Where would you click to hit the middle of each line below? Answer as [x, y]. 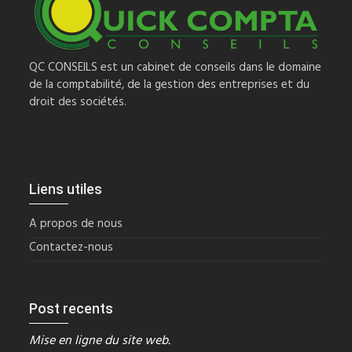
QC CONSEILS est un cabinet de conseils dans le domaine [176, 67]
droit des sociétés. [78, 102]
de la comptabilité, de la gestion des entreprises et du [170, 84]
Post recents [71, 308]
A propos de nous [76, 224]
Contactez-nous [71, 247]
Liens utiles [66, 189]
